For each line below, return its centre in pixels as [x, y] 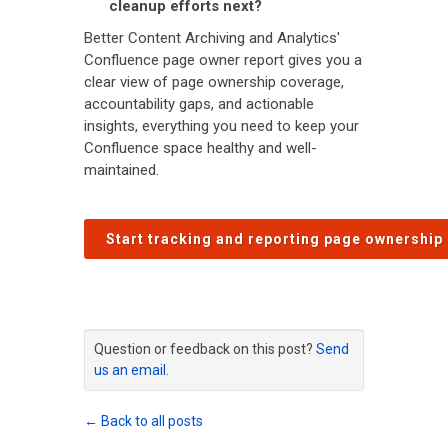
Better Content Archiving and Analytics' [212, 37]
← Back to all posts [143, 420]
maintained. [121, 169]
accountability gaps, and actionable [199, 103]
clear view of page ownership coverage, [214, 81]
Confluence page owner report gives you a [223, 59]
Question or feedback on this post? [205, 348]
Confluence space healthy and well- [200, 147]
